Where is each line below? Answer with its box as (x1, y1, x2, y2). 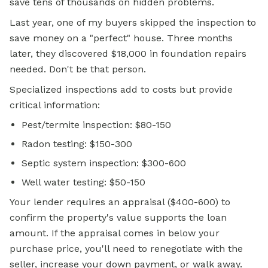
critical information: (10, 99, 100, 111)
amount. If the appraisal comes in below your (10, 227, 220, 239)
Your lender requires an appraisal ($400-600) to (10, 196, 230, 208)
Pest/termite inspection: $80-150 (22, 119, 171, 131)
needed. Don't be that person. (10, 63, 146, 75)
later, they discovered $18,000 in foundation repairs (10, 48, 246, 60)
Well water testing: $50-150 (22, 176, 145, 188)
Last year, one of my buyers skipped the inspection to (10, 17, 256, 29)
